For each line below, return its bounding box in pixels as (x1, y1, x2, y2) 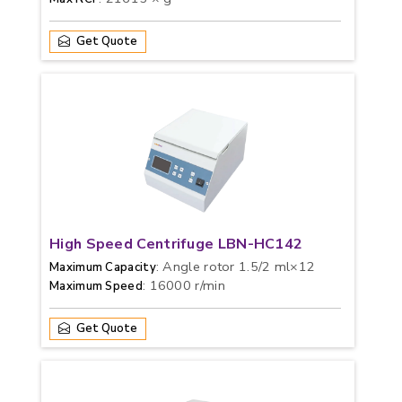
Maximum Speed (49, 278, 143, 294)
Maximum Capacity (49, 259, 156, 275)
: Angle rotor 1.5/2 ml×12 (155, 258, 316, 275)
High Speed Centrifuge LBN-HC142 (49, 234, 303, 254)
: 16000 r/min (142, 276, 225, 294)
